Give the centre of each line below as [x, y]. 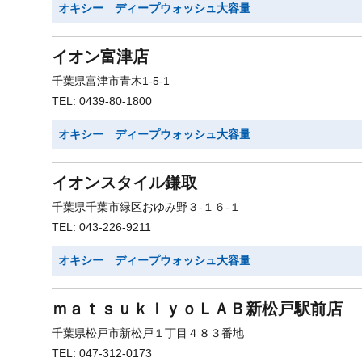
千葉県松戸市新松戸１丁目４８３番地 [148, 333]
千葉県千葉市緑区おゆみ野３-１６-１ [146, 207]
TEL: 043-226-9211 [101, 227]
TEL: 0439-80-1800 [102, 101]
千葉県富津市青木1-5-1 [111, 81]
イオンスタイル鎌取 [124, 183]
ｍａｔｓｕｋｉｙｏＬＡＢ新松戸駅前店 [197, 309]
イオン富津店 [100, 57]
